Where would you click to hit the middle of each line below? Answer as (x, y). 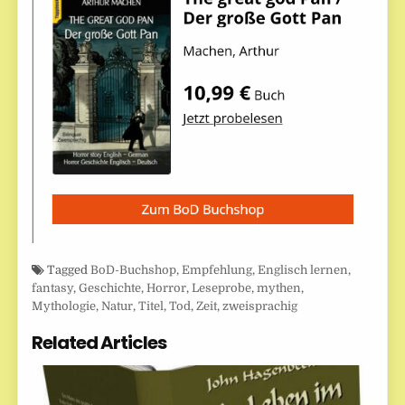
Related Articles (99, 343)
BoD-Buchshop (134, 270)
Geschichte (110, 288)
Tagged (68, 270)
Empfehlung (217, 270)
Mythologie (64, 306)
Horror (167, 288)
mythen (279, 288)
